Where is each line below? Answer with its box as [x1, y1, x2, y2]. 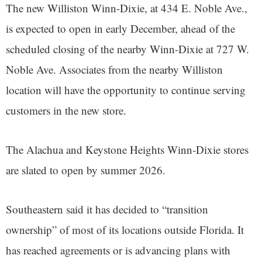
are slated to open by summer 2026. [6, 162, 166, 177]
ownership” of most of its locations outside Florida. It [6, 222, 244, 237]
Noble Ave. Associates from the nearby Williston [6, 61, 223, 77]
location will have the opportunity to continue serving [6, 82, 246, 97]
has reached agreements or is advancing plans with [6, 242, 230, 257]
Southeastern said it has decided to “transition [6, 201, 208, 216]
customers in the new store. [6, 102, 126, 118]
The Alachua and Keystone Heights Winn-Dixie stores [6, 142, 249, 157]
